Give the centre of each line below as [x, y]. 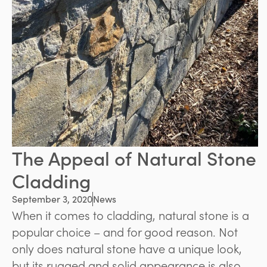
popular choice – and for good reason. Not [125, 232]
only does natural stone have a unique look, [127, 248]
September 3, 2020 [52, 199]
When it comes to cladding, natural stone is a [131, 215]
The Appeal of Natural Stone [134, 158]
